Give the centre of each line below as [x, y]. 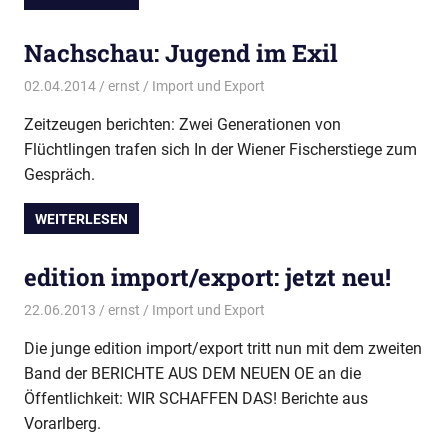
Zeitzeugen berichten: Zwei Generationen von [182, 125]
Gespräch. [59, 175]
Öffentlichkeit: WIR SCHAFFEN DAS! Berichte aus [196, 399]
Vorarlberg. [62, 424]
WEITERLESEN [82, 218]
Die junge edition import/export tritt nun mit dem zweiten [223, 349]
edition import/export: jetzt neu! [207, 276]
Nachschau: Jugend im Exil [181, 52]
